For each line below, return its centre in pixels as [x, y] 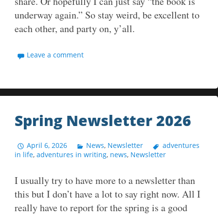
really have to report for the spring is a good [101, 208]
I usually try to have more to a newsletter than [105, 181]
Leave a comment [55, 55]
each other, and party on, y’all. [75, 29]
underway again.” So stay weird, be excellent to [107, 15]
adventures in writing [72, 155]
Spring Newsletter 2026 [103, 121]
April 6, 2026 [47, 145]
